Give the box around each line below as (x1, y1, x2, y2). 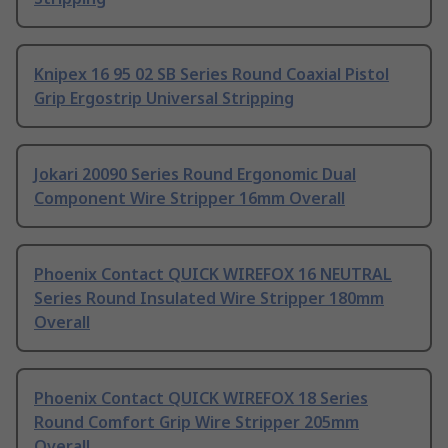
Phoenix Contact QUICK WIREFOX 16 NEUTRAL (34, 263, 392, 286)
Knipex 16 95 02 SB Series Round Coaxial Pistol (34, 63, 389, 86)
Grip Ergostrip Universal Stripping (34, 87, 294, 110)
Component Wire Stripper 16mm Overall (34, 187, 345, 210)
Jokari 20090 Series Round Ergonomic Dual (34, 163, 356, 186)
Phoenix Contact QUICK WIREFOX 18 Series (34, 387, 368, 410)
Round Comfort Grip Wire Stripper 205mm (34, 411, 359, 434)
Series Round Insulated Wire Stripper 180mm (34, 287, 384, 310)
